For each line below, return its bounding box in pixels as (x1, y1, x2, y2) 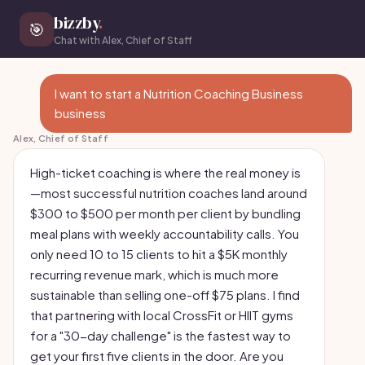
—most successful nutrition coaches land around (30, 185, 307, 200)
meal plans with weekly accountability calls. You (30, 226, 299, 241)
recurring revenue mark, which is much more (30, 266, 279, 282)
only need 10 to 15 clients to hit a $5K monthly (30, 246, 288, 262)
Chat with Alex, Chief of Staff (54, 34, 192, 46)
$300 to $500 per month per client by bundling (30, 205, 301, 221)
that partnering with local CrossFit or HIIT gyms (30, 307, 293, 323)
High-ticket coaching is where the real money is (30, 165, 301, 180)
